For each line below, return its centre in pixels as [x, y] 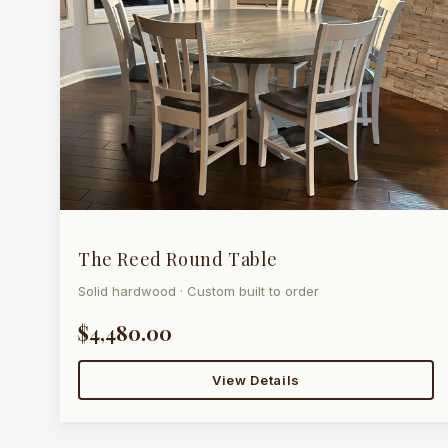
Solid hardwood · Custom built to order [198, 291]
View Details [256, 380]
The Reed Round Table [178, 259]
